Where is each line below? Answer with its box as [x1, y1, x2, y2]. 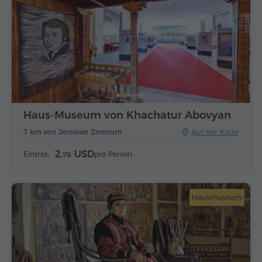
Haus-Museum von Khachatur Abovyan [23, 109, 231, 122]
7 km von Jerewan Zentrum [23, 127, 122, 137]
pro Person [94, 150, 132, 159]
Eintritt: [23, 150, 49, 159]
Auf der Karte [191, 127, 239, 137]
